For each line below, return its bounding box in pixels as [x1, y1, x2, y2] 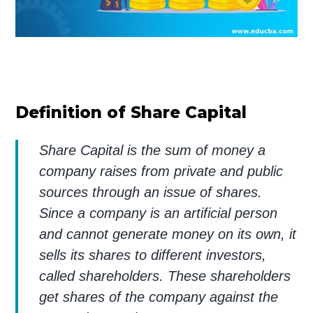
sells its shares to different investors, [39, 247, 267, 263]
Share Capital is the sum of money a [39, 142, 266, 158]
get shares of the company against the [39, 289, 279, 305]
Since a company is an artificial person [39, 205, 278, 221]
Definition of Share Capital [15, 102, 247, 122]
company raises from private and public [39, 163, 284, 179]
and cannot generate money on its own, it [39, 226, 297, 242]
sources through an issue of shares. [39, 184, 263, 200]
